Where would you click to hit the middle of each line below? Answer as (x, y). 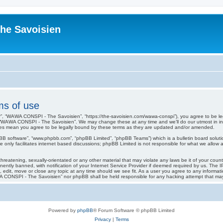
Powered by (63, 210)
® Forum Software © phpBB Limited (134, 210)
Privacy (103, 219)
